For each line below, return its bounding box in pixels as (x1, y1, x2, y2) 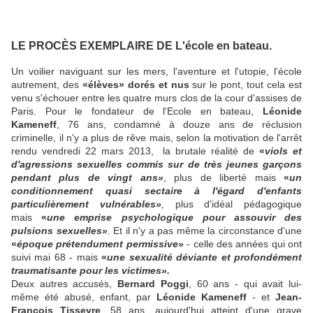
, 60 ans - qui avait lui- (188, 277, 303, 289)
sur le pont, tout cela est (189, 78, 303, 90)
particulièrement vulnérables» (11, 198, 161, 210)
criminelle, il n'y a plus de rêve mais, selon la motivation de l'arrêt (11, 131, 302, 143)
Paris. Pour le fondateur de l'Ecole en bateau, (11, 105, 263, 117)
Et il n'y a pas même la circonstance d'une (113, 224, 302, 236)
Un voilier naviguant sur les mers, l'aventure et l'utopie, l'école (11, 65, 302, 77)
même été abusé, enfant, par (11, 291, 156, 303)
